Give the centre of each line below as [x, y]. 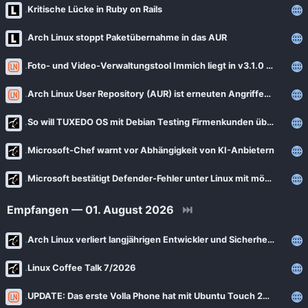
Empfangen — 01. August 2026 [90, 210]
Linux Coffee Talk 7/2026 [81, 268]
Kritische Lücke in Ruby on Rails [95, 9]
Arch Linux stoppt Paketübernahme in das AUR [127, 37]
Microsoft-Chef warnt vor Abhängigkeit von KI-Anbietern [151, 150]
